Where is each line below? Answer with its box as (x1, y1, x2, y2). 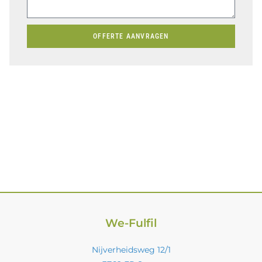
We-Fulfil (105, 216, 157, 230)
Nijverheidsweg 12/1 (91, 244, 171, 255)
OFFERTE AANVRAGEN (93, 32, 169, 40)
